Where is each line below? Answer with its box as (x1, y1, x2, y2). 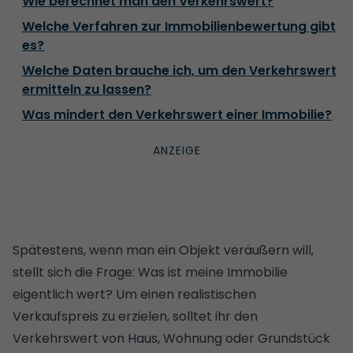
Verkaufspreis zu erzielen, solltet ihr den (13, 307, 258, 325)
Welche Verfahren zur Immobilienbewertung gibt (22, 17, 336, 35)
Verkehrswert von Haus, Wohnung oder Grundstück (13, 329, 330, 347)
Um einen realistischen (113, 284, 256, 303)
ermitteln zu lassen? (22, 80, 151, 98)
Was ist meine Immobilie (138, 262, 288, 281)
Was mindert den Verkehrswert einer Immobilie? (22, 105, 332, 124)
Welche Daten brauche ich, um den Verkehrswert (22, 61, 336, 80)
